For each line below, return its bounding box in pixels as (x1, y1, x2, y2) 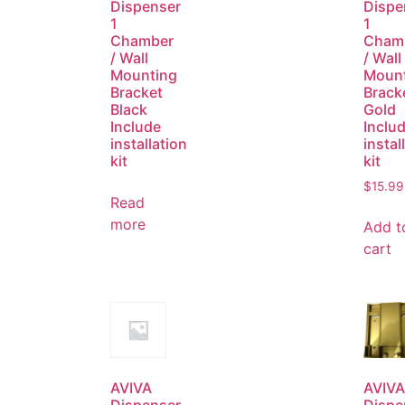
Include (110, 117, 161, 136)
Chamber (110, 31, 174, 50)
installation (110, 134, 187, 153)
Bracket (110, 82, 163, 101)
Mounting (110, 65, 177, 84)
